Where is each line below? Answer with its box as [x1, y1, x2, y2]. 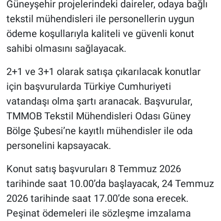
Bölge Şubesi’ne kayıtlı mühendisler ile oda [6, 125, 193, 137]
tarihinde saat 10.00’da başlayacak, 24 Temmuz [6, 178, 214, 190]
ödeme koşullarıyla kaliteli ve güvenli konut [6, 28, 194, 40]
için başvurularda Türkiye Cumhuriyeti [6, 80, 171, 93]
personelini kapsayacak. [6, 140, 111, 152]
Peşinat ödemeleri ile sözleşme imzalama [6, 207, 191, 220]
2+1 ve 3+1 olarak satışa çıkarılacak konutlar [6, 66, 201, 78]
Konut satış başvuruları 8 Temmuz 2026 [6, 163, 181, 175]
